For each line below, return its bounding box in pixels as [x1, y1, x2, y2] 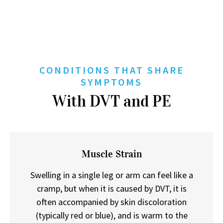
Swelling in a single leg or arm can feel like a [30, 169, 193, 181]
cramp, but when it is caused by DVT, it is [36, 182, 187, 194]
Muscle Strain [81, 147, 142, 160]
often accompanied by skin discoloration [36, 196, 187, 208]
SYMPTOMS [81, 75, 142, 88]
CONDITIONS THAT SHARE [39, 63, 184, 76]
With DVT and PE [52, 91, 171, 111]
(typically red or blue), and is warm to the [35, 209, 188, 221]
